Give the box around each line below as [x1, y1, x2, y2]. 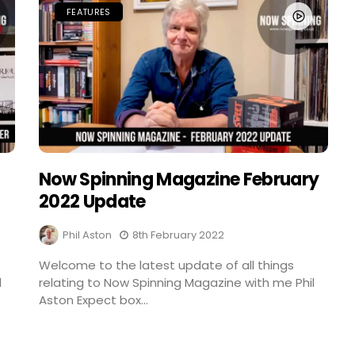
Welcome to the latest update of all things [39, 257, 295, 274]
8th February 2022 [132, 227, 225, 243]
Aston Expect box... [39, 292, 149, 309]
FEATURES [67, 5, 111, 18]
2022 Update [39, 189, 146, 215]
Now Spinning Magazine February [39, 167, 319, 193]
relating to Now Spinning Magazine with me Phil [39, 274, 315, 292]
